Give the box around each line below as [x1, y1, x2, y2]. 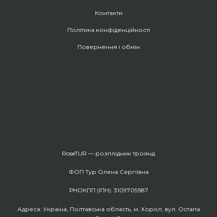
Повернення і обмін [77, 43, 140, 51]
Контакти [94, 9, 123, 17]
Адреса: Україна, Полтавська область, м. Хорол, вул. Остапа [17, 205, 200, 213]
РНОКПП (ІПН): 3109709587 [69, 186, 148, 194]
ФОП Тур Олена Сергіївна [68, 168, 149, 176]
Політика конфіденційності [67, 26, 150, 34]
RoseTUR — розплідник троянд [62, 150, 155, 157]
